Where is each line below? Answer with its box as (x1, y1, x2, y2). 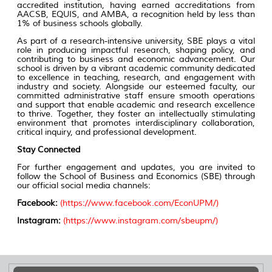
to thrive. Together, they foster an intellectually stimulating (17, 109, 255, 120)
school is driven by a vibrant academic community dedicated (17, 63, 255, 74)
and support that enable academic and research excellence (17, 100, 255, 110)
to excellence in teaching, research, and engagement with (17, 72, 255, 83)
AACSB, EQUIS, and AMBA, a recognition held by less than (17, 9, 255, 20)
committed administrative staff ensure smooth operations (17, 90, 255, 101)
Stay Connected (17, 144, 80, 155)
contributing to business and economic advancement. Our (17, 54, 255, 65)
